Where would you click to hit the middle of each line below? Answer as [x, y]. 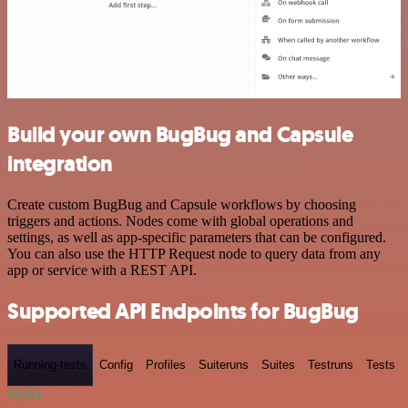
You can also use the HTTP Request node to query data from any [194, 254]
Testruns [331, 365]
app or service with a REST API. [102, 270]
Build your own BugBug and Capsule [180, 135]
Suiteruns [224, 365]
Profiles [166, 365]
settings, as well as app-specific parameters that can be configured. [197, 238]
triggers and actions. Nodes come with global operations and [180, 221]
